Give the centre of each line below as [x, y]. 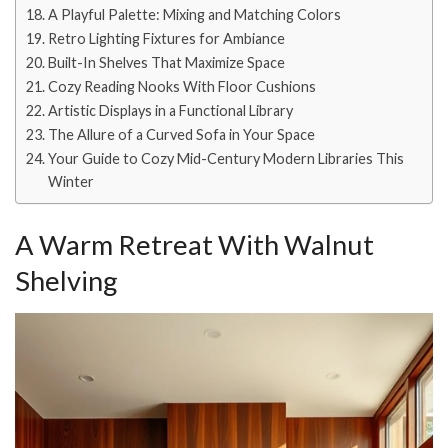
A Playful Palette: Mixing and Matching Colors [194, 15]
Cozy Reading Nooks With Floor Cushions [181, 87]
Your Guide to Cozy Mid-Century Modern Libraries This [225, 159]
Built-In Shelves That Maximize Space [166, 63]
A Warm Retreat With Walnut [194, 244]
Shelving [66, 280]
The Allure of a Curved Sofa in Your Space [181, 135]
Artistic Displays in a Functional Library [170, 111]
